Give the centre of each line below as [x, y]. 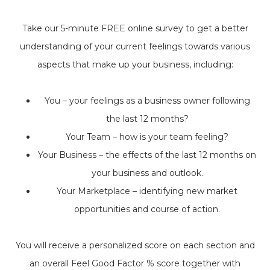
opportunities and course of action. [147, 209]
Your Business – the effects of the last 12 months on [147, 155]
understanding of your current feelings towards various [135, 47]
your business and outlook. [147, 173]
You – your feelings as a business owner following [147, 101]
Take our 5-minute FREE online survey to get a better [135, 29]
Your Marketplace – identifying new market [147, 191]
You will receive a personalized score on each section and [135, 246]
